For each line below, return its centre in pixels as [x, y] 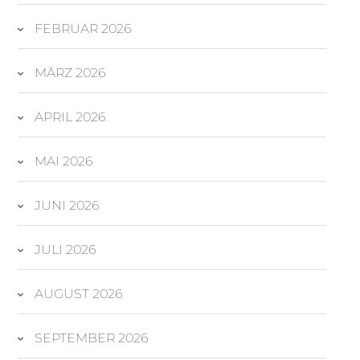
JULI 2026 [65, 249]
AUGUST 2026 [79, 293]
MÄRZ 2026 [70, 72]
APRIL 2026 [70, 117]
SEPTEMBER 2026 [92, 337]
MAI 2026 [64, 161]
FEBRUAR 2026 [83, 28]
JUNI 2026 [67, 205]
